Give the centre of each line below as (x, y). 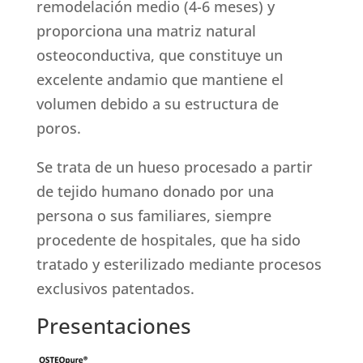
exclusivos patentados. (115, 289)
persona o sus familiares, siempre (154, 216)
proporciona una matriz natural (146, 31)
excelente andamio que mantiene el (160, 80)
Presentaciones (113, 326)
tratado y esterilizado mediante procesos (179, 265)
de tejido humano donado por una (155, 192)
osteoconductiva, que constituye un (159, 56)
